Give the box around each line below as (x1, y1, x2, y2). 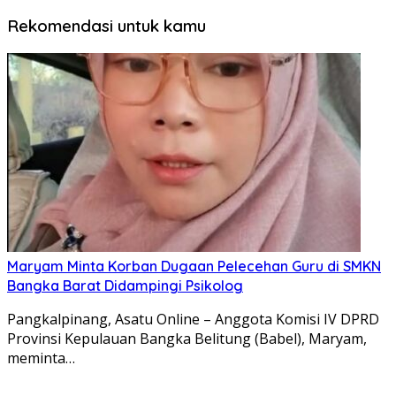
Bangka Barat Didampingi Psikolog (7, 276, 243, 294)
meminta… (7, 347, 75, 368)
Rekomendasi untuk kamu (7, 14, 206, 36)
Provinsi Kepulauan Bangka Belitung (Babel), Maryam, (7, 328, 367, 348)
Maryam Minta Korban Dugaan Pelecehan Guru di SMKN (7, 256, 381, 275)
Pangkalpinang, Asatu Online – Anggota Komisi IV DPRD (7, 308, 379, 329)
